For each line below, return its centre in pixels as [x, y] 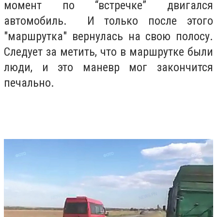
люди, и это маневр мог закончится [108, 68]
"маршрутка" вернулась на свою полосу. [108, 37]
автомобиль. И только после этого [108, 21]
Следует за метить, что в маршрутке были [108, 52]
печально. [31, 83]
